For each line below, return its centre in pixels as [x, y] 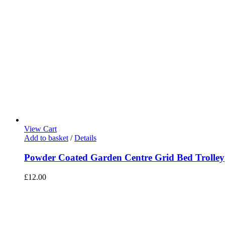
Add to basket [46, 138]
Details [85, 138]
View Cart [40, 129]
